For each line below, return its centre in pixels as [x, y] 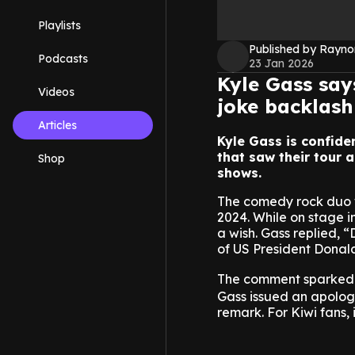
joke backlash [285, 107]
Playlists [59, 25]
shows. [239, 173]
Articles [57, 125]
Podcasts [63, 59]
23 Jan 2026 [281, 64]
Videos [56, 92]
